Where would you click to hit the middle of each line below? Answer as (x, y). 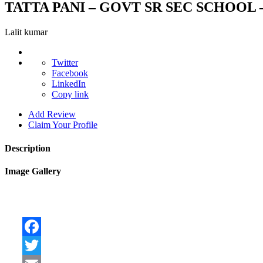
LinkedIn (69, 84)
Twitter (65, 63)
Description (28, 148)
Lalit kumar (26, 32)
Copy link (70, 95)
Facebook (70, 73)
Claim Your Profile (63, 125)
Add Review (52, 114)
